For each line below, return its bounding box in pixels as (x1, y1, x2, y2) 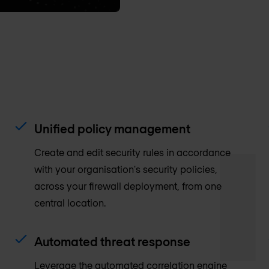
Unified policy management (34, 121, 191, 136)
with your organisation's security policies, (34, 163, 218, 175)
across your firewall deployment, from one (34, 180, 222, 192)
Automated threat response (34, 234, 191, 249)
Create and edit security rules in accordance (34, 146, 231, 158)
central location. (34, 196, 106, 208)
